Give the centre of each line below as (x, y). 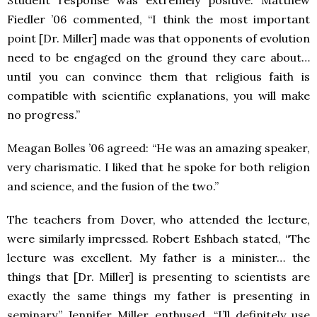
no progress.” (44, 115)
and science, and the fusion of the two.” (113, 186)
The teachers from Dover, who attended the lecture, (158, 219)
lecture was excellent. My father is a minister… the (158, 258)
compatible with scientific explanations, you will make (158, 96)
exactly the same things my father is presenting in (158, 296)
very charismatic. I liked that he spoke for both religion (158, 167)
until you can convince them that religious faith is (158, 76)
